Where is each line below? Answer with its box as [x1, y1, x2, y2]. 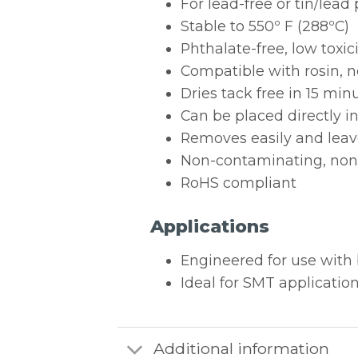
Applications [149, 215, 269, 237]
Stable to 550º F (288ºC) [180, 17, 349, 34]
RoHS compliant [180, 173, 296, 191]
